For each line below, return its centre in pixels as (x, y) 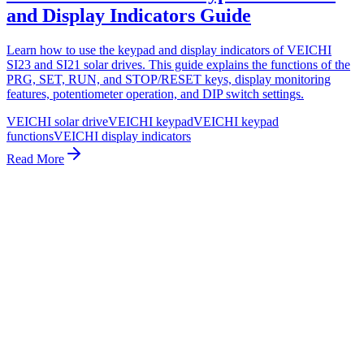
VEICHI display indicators (122, 136)
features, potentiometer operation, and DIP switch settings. (155, 93)
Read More (35, 158)
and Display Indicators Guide (129, 16)
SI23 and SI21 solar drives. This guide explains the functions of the (178, 64)
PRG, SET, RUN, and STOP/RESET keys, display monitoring (169, 79)
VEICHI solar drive (57, 121)
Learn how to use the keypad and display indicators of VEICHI (169, 50)
